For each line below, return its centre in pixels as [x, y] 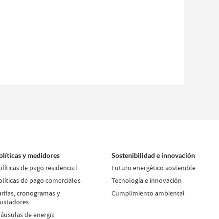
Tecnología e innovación [147, 180]
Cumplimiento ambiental [148, 193]
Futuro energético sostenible [154, 167]
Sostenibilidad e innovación [153, 155]
